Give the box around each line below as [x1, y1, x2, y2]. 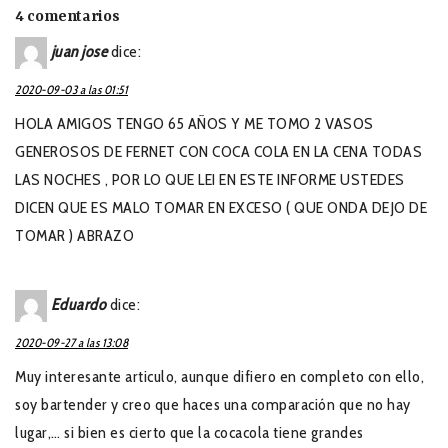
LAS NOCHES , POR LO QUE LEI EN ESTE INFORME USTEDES [15, 169, 405, 189]
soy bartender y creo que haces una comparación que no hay [15, 394, 411, 414]
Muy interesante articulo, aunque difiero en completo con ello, [15, 366, 424, 386]
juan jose [50, 41, 107, 61]
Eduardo [50, 294, 106, 314]
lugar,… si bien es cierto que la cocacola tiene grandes [15, 422, 364, 442]
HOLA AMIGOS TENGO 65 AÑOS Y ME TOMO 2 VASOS [15, 113, 374, 133]
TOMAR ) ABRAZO [15, 225, 134, 245]
